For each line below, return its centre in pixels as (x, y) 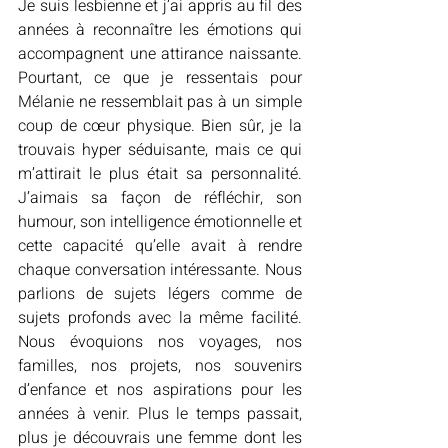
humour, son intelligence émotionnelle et (160, 222)
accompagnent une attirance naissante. (160, 54)
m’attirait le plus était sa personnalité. (160, 174)
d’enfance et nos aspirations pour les (160, 390)
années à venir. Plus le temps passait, (160, 414)
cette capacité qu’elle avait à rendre (160, 246)
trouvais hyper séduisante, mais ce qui (160, 150)
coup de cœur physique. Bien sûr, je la (160, 126)
